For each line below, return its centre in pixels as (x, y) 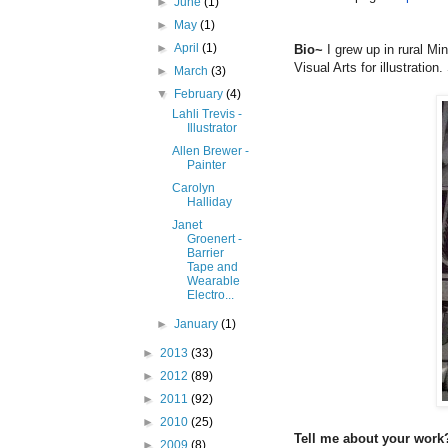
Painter (206, 165)
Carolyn (193, 188)
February (200, 94)
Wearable (213, 281)
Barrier (205, 253)
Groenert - (214, 239)
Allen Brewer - (210, 151)
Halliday (209, 202)
